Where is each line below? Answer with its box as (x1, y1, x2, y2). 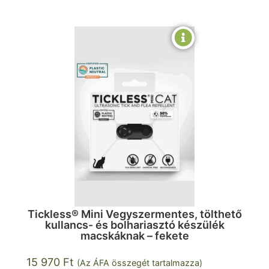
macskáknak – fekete (80, 229, 189, 242)
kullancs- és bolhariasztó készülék (44, 218, 225, 231)
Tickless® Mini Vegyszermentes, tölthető (27, 207, 242, 220)
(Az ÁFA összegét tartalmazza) (77, 257, 202, 268)
